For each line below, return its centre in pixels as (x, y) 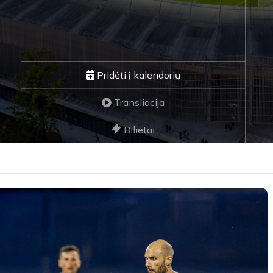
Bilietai (138, 130)
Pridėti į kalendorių (137, 75)
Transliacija (138, 102)
